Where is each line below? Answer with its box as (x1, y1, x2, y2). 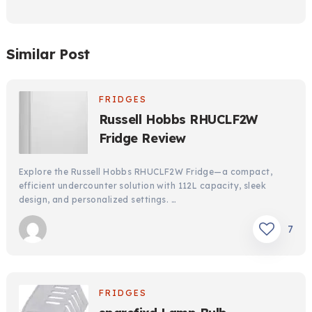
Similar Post (6, 45, 91, 63)
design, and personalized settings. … (18, 194, 177, 205)
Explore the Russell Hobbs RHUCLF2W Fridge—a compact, (18, 166, 273, 178)
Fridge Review (98, 130, 186, 147)
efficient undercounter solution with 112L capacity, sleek (18, 180, 267, 192)
